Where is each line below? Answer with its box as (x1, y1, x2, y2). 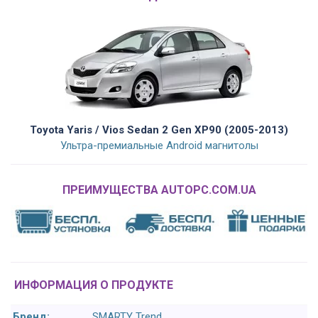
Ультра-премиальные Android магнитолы (60, 139, 258, 153)
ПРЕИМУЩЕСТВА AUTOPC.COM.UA (62, 183, 256, 197)
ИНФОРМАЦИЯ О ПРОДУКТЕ (14, 278, 173, 292)
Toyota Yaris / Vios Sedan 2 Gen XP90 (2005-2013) (30, 124, 288, 137)
